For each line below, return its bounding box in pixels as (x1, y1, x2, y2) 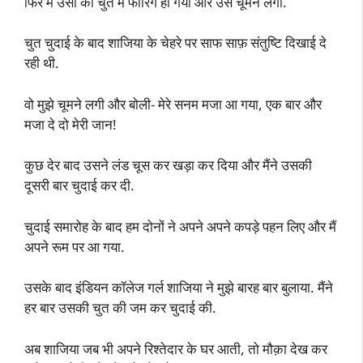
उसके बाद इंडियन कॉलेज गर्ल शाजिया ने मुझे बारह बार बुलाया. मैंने (24, 278, 333, 297)
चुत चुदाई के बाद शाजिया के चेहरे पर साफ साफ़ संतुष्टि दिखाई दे (24, 33, 327, 52)
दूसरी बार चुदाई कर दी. (24, 176, 135, 194)
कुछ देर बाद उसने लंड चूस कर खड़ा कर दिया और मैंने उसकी (24, 156, 312, 174)
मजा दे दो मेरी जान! (24, 114, 117, 134)
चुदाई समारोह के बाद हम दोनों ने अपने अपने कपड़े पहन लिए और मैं (24, 216, 336, 236)
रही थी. (24, 53, 59, 72)
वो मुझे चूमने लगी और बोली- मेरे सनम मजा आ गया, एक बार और (24, 94, 322, 113)
